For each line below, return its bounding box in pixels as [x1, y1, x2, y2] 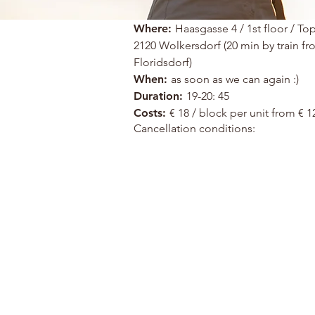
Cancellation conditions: [134, 122, 255, 135]
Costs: [134, 106, 166, 120]
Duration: [134, 89, 183, 103]
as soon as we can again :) [171, 72, 299, 86]
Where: [134, 22, 172, 35]
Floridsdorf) [134, 56, 192, 69]
